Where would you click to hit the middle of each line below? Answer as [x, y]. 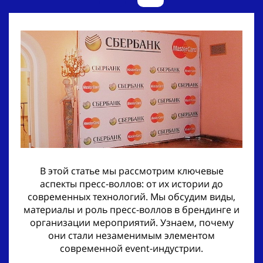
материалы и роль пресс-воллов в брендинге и [131, 209]
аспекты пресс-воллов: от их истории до [131, 183]
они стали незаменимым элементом [131, 235]
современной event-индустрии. [131, 248]
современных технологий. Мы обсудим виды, [131, 196]
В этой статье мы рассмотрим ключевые [131, 171]
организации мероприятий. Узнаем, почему [131, 222]
